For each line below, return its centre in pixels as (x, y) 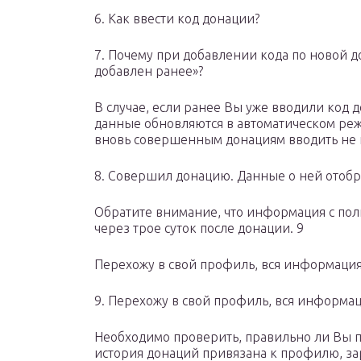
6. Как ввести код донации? (177, 19)
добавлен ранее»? (149, 71)
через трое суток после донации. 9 (199, 228)
